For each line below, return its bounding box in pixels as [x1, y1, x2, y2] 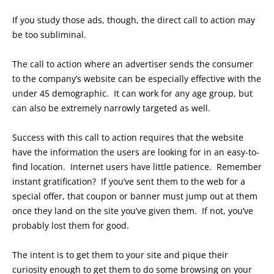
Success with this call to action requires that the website [12, 131, 243, 144]
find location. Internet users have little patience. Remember [12, 161, 262, 173]
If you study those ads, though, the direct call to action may [12, 14, 255, 26]
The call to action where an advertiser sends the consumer [12, 58, 253, 70]
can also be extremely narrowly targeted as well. [12, 102, 210, 114]
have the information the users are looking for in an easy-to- [12, 146, 259, 158]
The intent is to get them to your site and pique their [12, 249, 228, 261]
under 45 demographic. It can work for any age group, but [12, 87, 253, 100]
